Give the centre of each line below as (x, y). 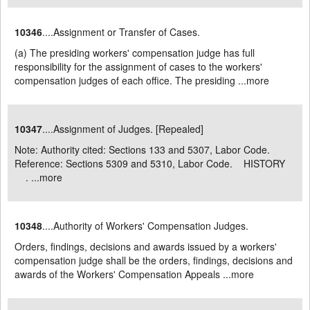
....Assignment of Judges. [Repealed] (123, 129)
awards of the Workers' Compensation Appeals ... (123, 274)
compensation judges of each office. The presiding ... (130, 80)
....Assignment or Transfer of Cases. (121, 32)
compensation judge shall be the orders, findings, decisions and (154, 260)
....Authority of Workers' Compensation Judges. (145, 226)
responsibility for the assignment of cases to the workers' (138, 66)
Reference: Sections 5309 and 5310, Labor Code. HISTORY (151, 163)
